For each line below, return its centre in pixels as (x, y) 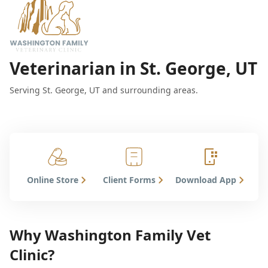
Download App (206, 179)
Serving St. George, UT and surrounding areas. (104, 90)
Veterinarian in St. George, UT (133, 68)
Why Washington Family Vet (110, 234)
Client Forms (129, 179)
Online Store (53, 179)
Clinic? (32, 254)
